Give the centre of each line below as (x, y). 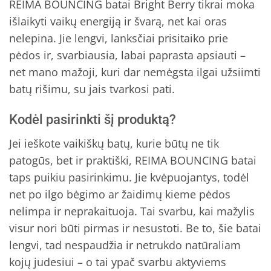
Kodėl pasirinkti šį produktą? (93, 120)
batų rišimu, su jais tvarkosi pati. (92, 89)
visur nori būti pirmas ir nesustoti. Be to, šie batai (135, 228)
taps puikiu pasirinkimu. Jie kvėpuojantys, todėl (129, 178)
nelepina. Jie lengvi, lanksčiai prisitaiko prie (119, 38)
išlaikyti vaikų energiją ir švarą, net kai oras (118, 21)
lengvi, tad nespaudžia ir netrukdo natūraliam (125, 245)
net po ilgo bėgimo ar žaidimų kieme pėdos (120, 194)
